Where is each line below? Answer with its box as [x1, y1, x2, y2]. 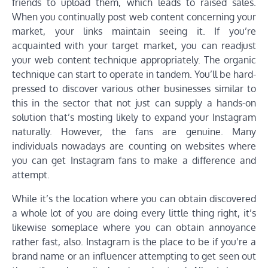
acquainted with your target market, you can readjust [12, 39, 256, 52]
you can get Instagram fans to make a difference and [12, 154, 256, 167]
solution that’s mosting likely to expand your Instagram [12, 111, 256, 124]
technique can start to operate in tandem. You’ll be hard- [12, 68, 256, 81]
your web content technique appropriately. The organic [12, 54, 256, 66]
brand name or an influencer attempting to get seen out [12, 250, 256, 263]
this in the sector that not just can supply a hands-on [12, 97, 256, 109]
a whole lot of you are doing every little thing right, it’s [12, 207, 256, 220]
